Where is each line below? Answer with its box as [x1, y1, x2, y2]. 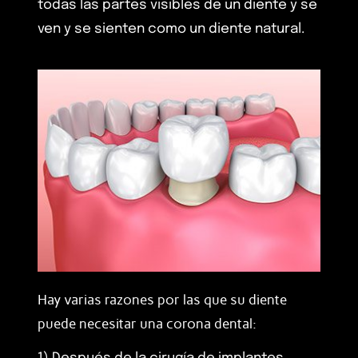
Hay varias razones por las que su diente [38, 291, 287, 308]
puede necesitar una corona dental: [38, 315, 257, 332]
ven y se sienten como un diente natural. [38, 22, 304, 37]
